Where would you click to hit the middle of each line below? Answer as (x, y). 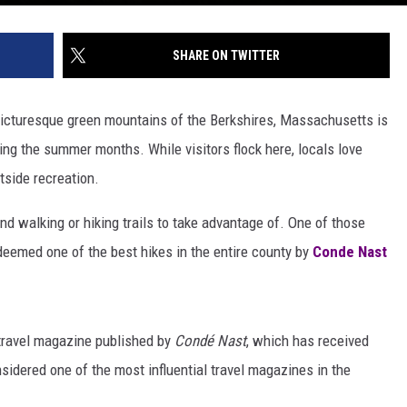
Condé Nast (208, 340)
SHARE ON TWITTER (226, 55)
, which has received (308, 340)
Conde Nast (350, 251)
